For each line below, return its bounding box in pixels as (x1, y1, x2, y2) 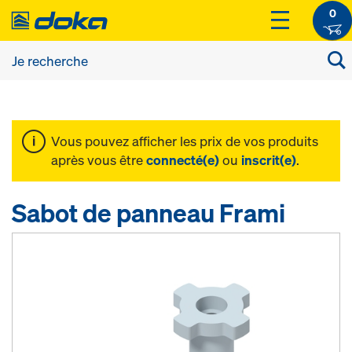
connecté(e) (146, 151, 219, 169)
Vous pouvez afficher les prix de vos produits (51, 132, 318, 150)
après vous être (51, 151, 146, 169)
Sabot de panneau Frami (12, 196, 285, 229)
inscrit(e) (241, 151, 296, 169)
